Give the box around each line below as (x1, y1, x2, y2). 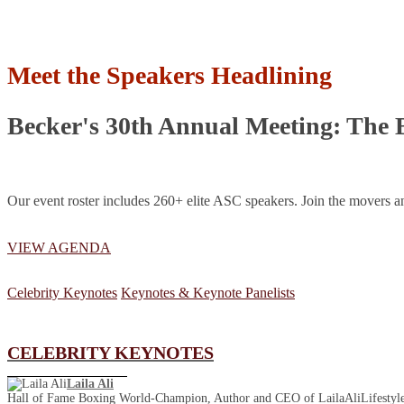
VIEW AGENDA (7, 240, 111, 255)
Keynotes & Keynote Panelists (121, 285, 295, 300)
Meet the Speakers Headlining (7, 61, 332, 89)
